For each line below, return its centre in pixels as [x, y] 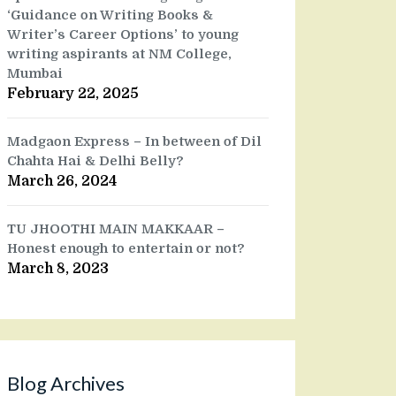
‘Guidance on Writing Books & [110, 15]
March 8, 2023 [58, 269]
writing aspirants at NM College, [119, 54]
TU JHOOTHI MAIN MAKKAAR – [116, 229]
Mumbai [35, 74]
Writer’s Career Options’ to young [123, 35]
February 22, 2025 [73, 94]
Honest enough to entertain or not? [126, 249]
